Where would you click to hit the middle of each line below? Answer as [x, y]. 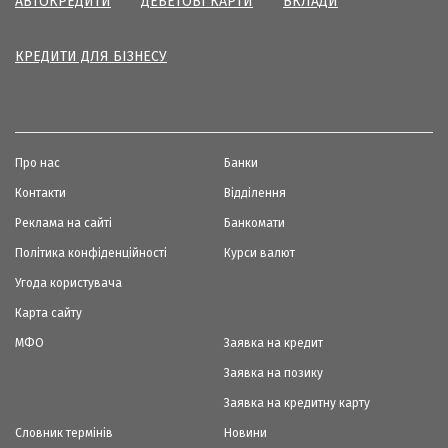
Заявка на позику [273, 372]
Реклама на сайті [63, 222]
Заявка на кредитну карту [297, 402]
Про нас [37, 162]
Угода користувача [68, 282]
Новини [245, 432]
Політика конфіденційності [91, 252]
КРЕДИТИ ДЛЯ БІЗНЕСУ [91, 56]
